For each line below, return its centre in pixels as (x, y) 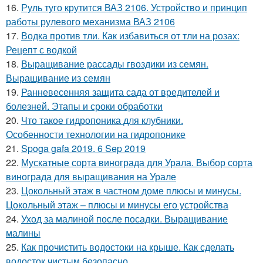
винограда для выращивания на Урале (91, 176)
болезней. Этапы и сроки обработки (84, 106)
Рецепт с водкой (41, 49)
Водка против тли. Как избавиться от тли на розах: (130, 35)
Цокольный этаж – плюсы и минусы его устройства (117, 204)
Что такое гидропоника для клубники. (102, 120)
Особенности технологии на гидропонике (96, 134)
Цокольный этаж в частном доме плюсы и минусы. (131, 190)
